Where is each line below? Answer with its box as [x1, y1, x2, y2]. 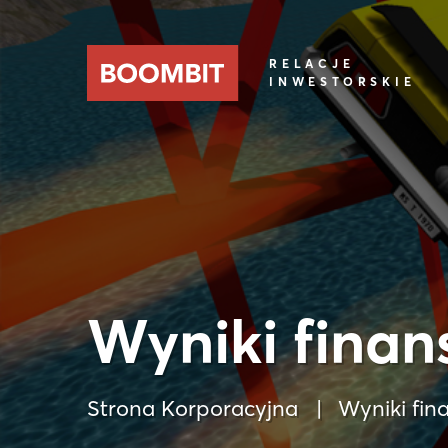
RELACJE [269, 56, 355, 71]
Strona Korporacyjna [87, 394, 298, 422]
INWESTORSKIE [269, 74, 416, 89]
